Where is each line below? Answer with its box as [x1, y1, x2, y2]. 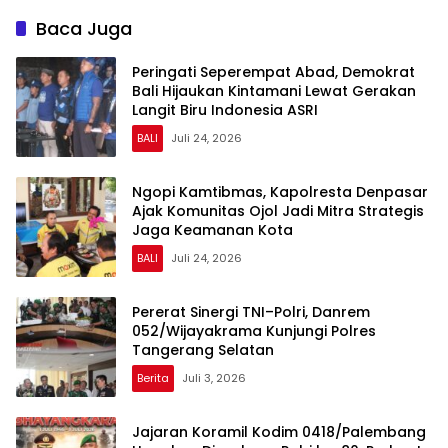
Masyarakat [232, 28, 320, 49]
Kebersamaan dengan [232, 9, 397, 30]
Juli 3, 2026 [182, 369, 246, 386]
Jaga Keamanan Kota [132, 219, 293, 240]
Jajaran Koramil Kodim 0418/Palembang [132, 421, 426, 442]
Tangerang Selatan [132, 339, 274, 360]
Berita [137, 369, 169, 386]
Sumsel [16, 9, 68, 30]
